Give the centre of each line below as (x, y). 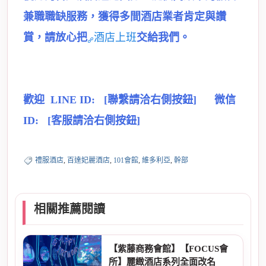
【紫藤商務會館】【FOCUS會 (168, 249)
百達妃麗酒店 (88, 160)
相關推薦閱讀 (69, 209)
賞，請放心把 (55, 37)
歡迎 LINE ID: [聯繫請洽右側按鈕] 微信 (129, 99)
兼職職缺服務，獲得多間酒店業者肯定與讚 (125, 16)
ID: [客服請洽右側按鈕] (82, 120)
